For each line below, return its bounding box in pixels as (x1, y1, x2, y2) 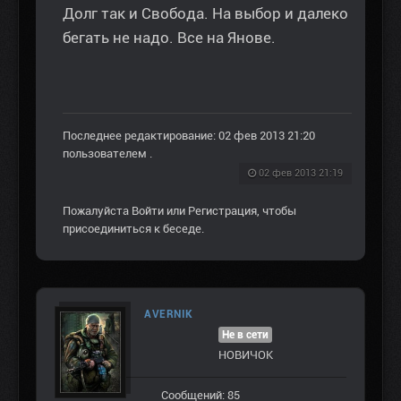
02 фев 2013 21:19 (259, 167, 343, 180)
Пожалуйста (63, 204, 132, 218)
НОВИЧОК (218, 348, 273, 363)
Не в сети (222, 328, 269, 342)
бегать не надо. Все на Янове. (63, 29, 276, 47)
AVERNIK (144, 308, 193, 321)
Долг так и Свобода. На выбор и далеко (63, 4, 348, 23)
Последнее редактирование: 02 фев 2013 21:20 (63, 129, 315, 143)
